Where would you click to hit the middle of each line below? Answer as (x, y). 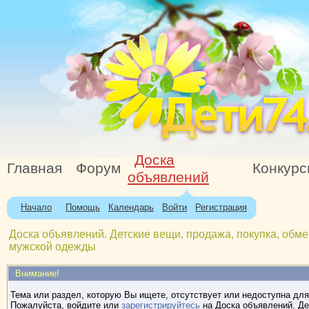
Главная (34, 168)
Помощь (83, 207)
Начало (36, 207)
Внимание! (37, 273)
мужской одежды (52, 247)
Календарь (131, 207)
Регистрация (221, 207)
